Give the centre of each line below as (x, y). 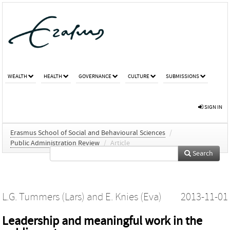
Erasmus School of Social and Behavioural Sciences (88, 133)
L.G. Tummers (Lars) (43, 197)
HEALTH (53, 76)
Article (120, 143)
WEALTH (17, 76)
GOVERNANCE (95, 76)
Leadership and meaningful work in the (102, 221)
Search (202, 153)
